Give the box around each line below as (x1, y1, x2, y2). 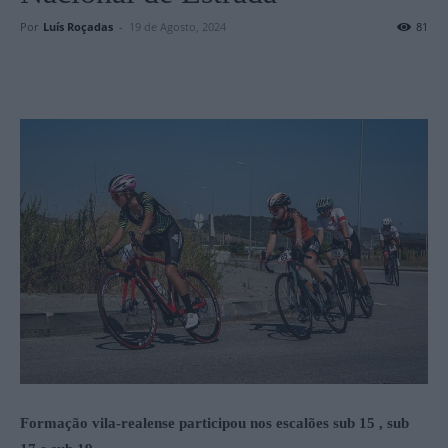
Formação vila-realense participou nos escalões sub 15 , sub (20, 414, 409, 431)
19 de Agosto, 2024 (129, 19, 226, 34)
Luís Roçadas (43, 19, 113, 34)
